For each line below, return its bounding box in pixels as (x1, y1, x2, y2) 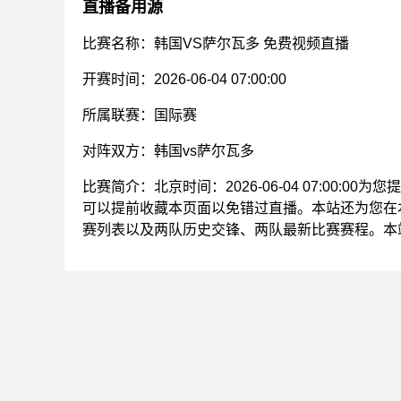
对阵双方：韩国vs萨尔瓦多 (82, 143, 254, 158)
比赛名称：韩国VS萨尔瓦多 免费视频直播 (82, 36, 349, 51)
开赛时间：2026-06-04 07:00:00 (82, 72, 286, 87)
